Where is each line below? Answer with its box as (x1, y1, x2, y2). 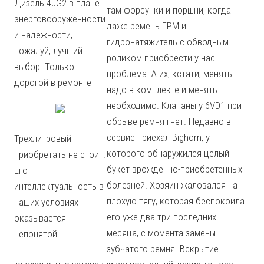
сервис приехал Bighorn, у (107, 131, 210, 143)
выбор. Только (14, 61, 75, 72)
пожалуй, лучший (14, 45, 83, 57)
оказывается (14, 212, 67, 224)
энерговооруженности (14, 13, 106, 25)
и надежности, (14, 29, 73, 41)
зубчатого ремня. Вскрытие (107, 243, 219, 255)
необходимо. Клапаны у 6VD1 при (107, 100, 242, 111)
